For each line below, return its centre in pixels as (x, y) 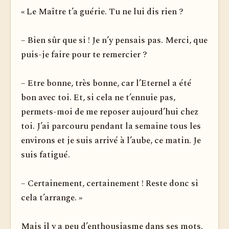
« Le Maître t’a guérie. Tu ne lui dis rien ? (102, 12)
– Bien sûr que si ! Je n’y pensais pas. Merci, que (114, 40)
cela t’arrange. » (52, 198)
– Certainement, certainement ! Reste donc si (110, 184)
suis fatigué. (45, 155)
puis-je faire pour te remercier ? (84, 55)
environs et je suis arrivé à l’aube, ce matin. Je (111, 141)
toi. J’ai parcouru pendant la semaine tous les (111, 126)
